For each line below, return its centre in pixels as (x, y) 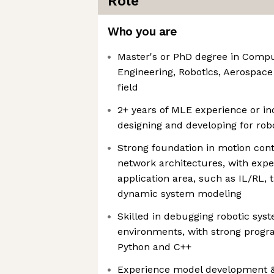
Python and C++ (154, 247)
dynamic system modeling (180, 194)
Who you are (142, 31)
